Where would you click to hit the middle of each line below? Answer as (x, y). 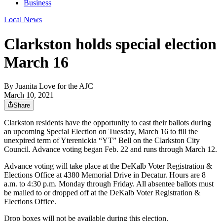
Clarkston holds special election (110, 44)
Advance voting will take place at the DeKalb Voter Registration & (108, 166)
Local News (23, 20)
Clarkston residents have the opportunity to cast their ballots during (108, 123)
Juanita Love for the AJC (54, 86)
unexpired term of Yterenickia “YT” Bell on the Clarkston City (102, 141)
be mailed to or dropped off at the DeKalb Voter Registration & (102, 193)
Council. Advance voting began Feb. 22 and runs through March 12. (110, 149)
